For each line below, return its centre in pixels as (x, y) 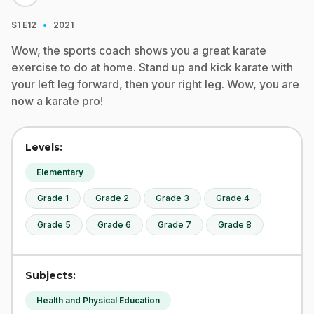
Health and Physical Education (98, 300)
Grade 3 (172, 198)
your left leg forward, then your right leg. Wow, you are (155, 84)
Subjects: (50, 275)
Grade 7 (175, 225)
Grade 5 (54, 225)
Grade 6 (114, 225)
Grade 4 (233, 198)
